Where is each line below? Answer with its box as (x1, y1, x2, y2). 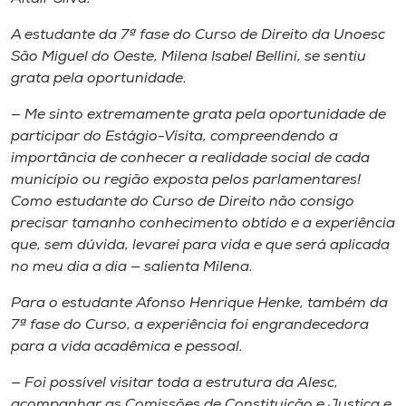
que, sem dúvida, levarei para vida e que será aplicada (11, 238, 390, 253)
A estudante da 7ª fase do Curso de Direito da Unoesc (11, 28, 385, 43)
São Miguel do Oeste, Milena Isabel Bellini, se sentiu (11, 50, 366, 64)
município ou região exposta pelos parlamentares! (11, 173, 361, 188)
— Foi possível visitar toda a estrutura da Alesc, (11, 376, 338, 391)
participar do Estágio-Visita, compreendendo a (11, 130, 338, 144)
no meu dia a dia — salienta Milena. (11, 260, 253, 275)
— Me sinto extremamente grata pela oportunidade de (11, 108, 386, 122)
